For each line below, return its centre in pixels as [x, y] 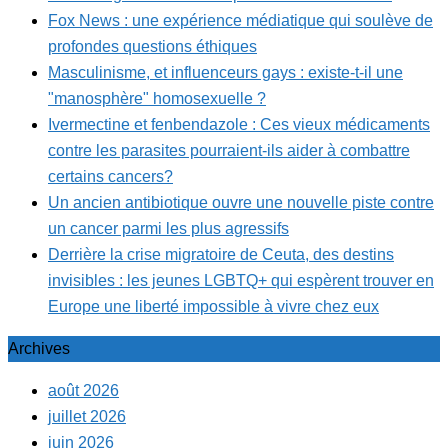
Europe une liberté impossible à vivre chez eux [213, 307]
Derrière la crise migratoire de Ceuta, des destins [221, 255]
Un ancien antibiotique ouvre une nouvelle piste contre [241, 203]
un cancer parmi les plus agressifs [168, 229]
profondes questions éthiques [152, 47]
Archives [39, 349]
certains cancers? [110, 177]
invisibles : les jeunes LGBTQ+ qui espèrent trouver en [241, 281]
